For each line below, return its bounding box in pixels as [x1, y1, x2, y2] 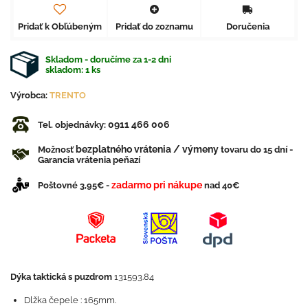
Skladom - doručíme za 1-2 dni [45, 54, 171, 65]
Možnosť [38, 144, 76, 155]
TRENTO [49, 89, 86, 100]
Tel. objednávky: [38, 119, 108, 130]
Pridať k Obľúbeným [18, 21, 102, 32]
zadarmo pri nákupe [111, 179, 202, 190]
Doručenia [226, 21, 270, 32]
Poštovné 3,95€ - [38, 179, 111, 190]
